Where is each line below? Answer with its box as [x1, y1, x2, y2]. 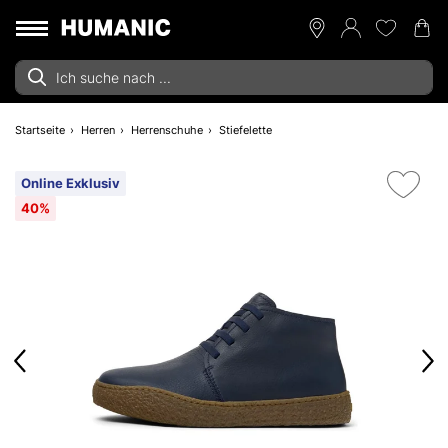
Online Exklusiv [21, 175, 120, 191]
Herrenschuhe [131, 123, 203, 137]
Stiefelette [219, 123, 272, 137]
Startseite [15, 123, 65, 137]
